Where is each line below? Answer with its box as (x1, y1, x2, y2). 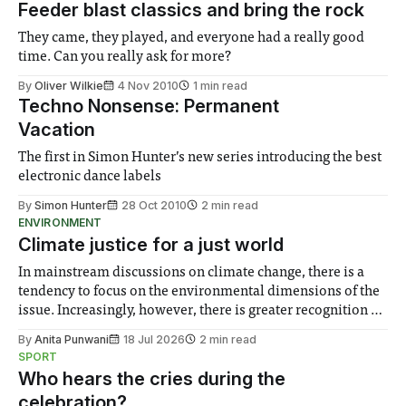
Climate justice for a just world (18, 233, 284, 256)
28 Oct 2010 (121, 198, 187, 212)
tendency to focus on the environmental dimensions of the (18, 284, 381, 299)
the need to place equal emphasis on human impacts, (18, 322, 348, 337)
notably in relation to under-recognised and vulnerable (18, 341, 361, 356)
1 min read (193, 78, 247, 92)
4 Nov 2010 (118, 78, 179, 92)
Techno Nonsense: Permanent (18, 94, 279, 117)
